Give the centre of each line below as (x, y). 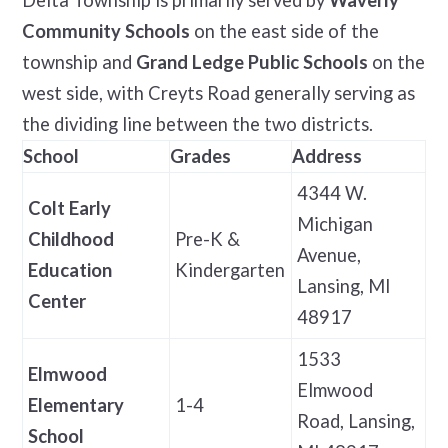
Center (56, 300)
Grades (200, 155)
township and (78, 61)
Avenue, (328, 254)
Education (69, 269)
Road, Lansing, (355, 420)
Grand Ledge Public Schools (251, 61)
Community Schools (105, 30)
